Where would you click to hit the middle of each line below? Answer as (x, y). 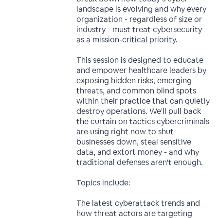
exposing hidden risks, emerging (134, 81)
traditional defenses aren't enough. (140, 162)
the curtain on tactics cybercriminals (143, 121)
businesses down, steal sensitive (134, 142)
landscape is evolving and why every (142, 9)
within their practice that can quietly (143, 101)
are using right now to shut (125, 132)
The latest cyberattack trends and (138, 203)
